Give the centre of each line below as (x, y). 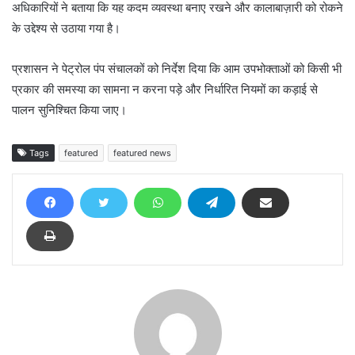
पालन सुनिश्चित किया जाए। (69, 110)
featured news (142, 153)
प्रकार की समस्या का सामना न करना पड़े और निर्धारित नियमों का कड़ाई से (165, 90)
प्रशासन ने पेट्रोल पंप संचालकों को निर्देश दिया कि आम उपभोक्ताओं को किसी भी (177, 69)
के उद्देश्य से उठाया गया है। (66, 29)
